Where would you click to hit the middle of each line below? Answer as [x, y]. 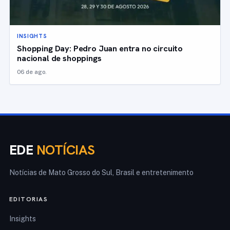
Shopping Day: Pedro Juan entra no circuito [100, 49]
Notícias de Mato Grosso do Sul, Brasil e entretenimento [101, 173]
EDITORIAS [28, 199]
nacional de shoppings [59, 58]
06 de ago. [32, 72]
